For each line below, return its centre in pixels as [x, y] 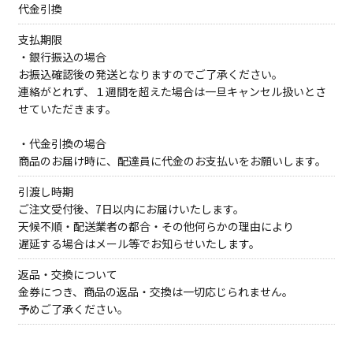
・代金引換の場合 [62, 143]
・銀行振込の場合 [62, 57]
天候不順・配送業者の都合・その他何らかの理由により [156, 226]
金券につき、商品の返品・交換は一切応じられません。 [156, 292]
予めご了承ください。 [73, 309]
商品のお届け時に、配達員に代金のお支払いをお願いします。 [172, 161]
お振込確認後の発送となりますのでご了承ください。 [150, 74]
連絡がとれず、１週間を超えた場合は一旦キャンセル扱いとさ [172, 91]
